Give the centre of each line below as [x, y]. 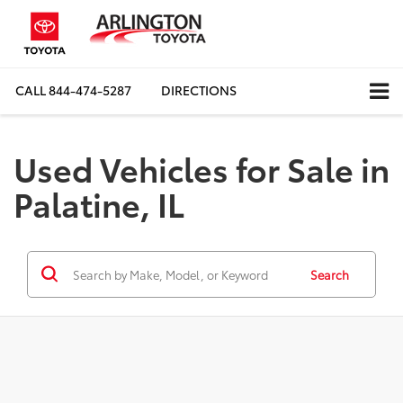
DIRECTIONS [199, 90]
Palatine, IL [99, 202]
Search [330, 274]
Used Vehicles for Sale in [201, 167]
